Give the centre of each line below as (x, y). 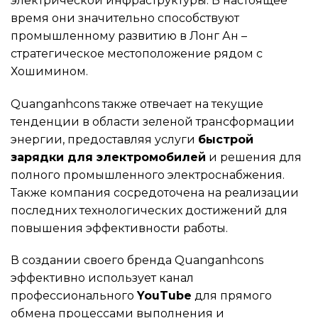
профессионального (74, 296)
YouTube (164, 296)
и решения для (254, 157)
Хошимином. (49, 71)
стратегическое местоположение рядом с (137, 53)
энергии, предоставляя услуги (104, 139)
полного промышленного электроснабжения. (148, 175)
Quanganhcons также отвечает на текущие (137, 104)
